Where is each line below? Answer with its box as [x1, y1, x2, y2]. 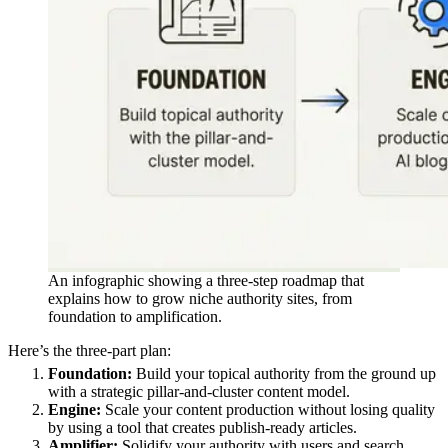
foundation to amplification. [48, 307, 222, 325]
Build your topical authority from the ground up [132, 364, 436, 382]
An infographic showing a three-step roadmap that [48, 271, 364, 289]
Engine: [48, 400, 101, 418]
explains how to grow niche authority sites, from [48, 289, 352, 307]
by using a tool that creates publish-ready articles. [48, 418, 357, 436]
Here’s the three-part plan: [8, 341, 171, 359]
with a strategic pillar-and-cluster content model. [48, 382, 350, 400]
